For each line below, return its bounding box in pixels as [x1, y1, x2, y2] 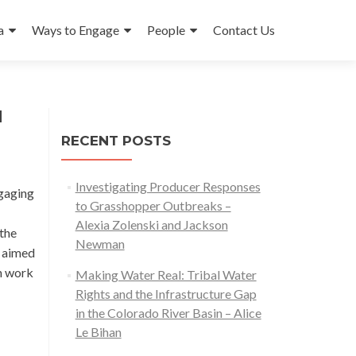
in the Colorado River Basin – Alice [75, 305, 261, 320]
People [147, 22, 185, 37]
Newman [75, 236, 125, 251]
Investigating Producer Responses [75, 179, 261, 194]
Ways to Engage [32, 22, 119, 37]
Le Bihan [75, 324, 122, 339]
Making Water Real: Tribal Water [75, 267, 257, 282]
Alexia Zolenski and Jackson [75, 217, 228, 232]
